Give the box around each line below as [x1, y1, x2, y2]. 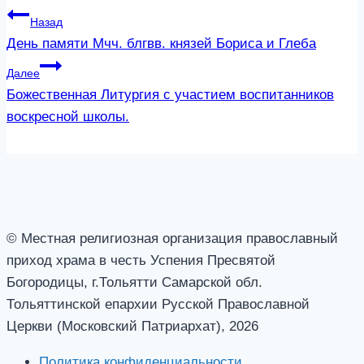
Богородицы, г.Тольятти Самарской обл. [6, 274, 262, 290]
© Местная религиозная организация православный [6, 230, 338, 246]
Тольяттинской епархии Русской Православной [6, 296, 310, 312]
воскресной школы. [6, 108, 129, 124]
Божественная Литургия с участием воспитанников [6, 86, 334, 102]
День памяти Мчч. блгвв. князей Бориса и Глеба [6, 35, 316, 51]
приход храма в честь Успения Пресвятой [6, 252, 275, 268]
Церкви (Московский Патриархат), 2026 [6, 318, 258, 334]
